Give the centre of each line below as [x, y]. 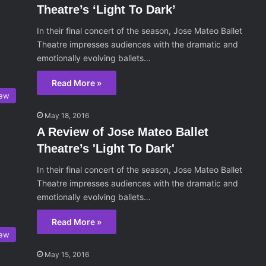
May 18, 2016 [67, 116]
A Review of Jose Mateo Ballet [123, 132]
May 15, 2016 [67, 255]
